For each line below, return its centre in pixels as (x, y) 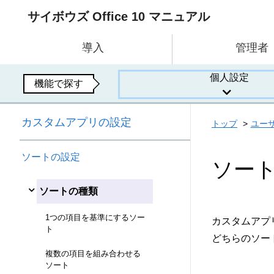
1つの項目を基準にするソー (95, 217)
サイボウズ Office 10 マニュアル (119, 17)
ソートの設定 (51, 157)
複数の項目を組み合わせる (93, 253)
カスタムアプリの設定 (76, 123)
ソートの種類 (68, 191)
